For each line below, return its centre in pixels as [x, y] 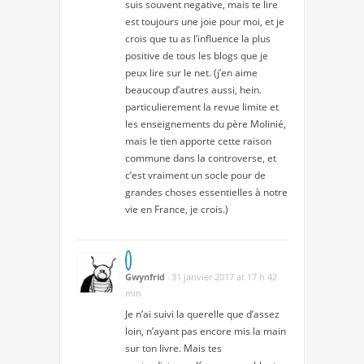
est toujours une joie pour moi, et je [205, 22]
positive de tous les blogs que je [197, 56]
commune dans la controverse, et [201, 158]
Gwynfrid [145, 277]
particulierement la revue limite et [202, 107]
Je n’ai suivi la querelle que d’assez [202, 314]
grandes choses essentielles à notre [206, 193]
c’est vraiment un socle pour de [195, 175]
